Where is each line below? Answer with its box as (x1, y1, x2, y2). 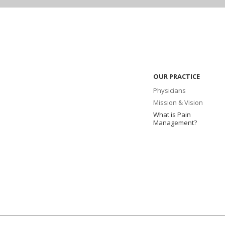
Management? (153, 118, 197, 127)
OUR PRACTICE (153, 72, 200, 81)
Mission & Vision (153, 98, 203, 107)
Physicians (153, 86, 186, 95)
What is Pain (153, 110, 191, 119)
